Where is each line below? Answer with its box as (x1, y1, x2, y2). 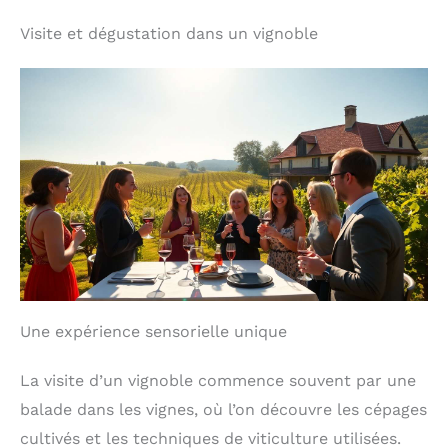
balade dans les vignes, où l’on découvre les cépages (20, 399, 427, 419)
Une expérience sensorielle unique (20, 321, 287, 341)
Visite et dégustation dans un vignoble (20, 23, 318, 43)
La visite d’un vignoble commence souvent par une (20, 370, 416, 390)
